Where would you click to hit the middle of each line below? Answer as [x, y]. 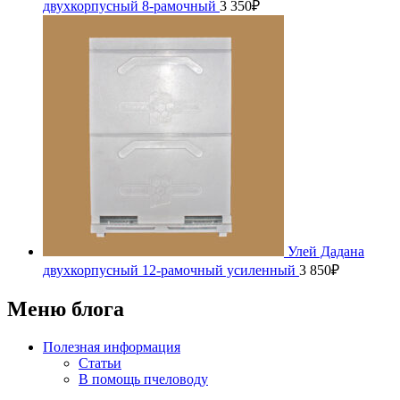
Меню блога [66, 309]
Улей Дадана [326, 252]
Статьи [100, 362]
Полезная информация [112, 346]
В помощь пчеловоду [143, 379]
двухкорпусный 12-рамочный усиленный [169, 271]
